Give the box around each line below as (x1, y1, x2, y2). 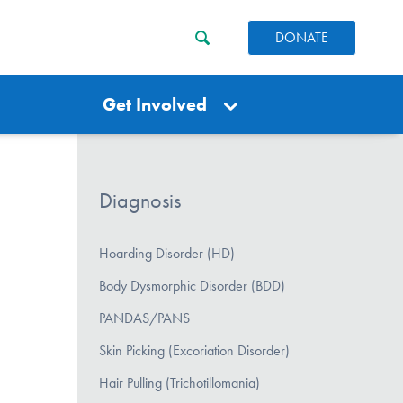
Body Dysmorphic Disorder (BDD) (99, 276, 285, 294)
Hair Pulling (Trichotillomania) (99, 373, 260, 391)
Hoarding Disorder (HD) (99, 244, 235, 262)
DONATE (275, 28, 328, 46)
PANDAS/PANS (99, 309, 190, 327)
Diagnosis (99, 188, 181, 213)
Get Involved (103, 94, 208, 115)
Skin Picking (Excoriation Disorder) (99, 341, 290, 359)
